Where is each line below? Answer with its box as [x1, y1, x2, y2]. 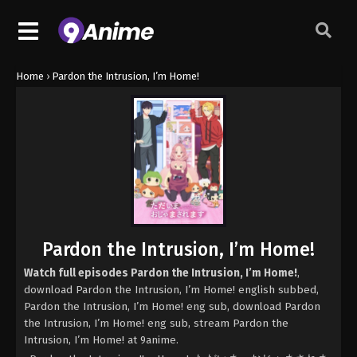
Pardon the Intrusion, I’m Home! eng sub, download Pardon [24, 300, 320, 314]
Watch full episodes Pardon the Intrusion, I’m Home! [24, 266, 297, 280]
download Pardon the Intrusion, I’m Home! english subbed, [24, 283, 319, 297]
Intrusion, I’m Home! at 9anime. [24, 333, 178, 347]
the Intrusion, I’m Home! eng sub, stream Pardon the [24, 316, 288, 331]
